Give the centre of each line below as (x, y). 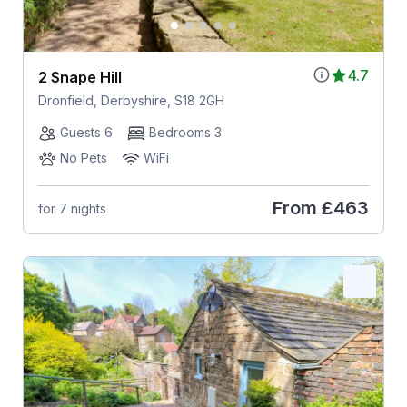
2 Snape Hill (79, 78)
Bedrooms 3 (185, 133)
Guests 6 (86, 133)
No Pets (83, 158)
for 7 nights (72, 208)
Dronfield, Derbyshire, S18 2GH (131, 101)
